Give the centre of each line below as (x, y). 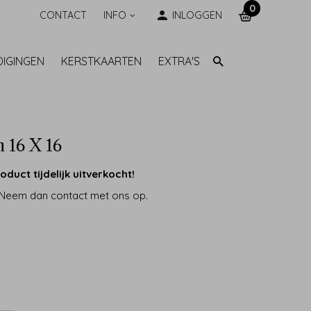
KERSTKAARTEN (102, 61)
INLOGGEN (197, 15)
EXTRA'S (179, 61)
